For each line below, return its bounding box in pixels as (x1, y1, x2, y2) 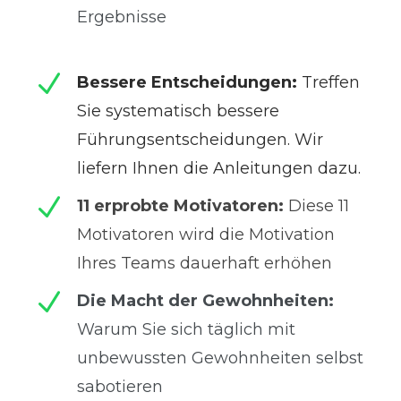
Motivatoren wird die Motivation (77, 225, 335, 245)
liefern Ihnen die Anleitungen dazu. (77, 158, 361, 179)
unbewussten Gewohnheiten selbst (77, 348, 363, 369)
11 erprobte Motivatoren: (77, 196, 288, 217)
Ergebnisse (77, 7, 166, 28)
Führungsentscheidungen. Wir (77, 130, 323, 150)
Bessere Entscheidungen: (77, 73, 302, 93)
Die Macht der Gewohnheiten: (77, 291, 334, 311)
